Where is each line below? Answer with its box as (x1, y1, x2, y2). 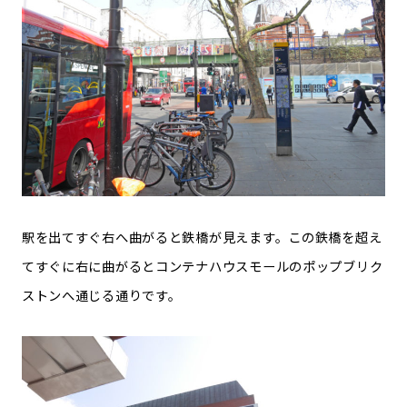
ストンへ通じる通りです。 (21, 285, 182, 305)
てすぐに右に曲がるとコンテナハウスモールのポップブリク (21, 256, 383, 276)
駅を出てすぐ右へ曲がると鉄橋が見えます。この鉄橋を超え (21, 227, 382, 247)
